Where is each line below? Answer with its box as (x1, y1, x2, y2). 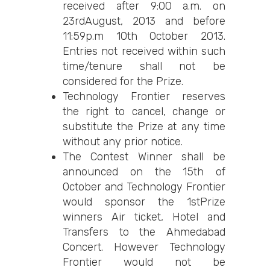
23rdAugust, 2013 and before (63, 14, 225, 28)
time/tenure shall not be (63, 60, 225, 73)
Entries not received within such (63, 45, 225, 58)
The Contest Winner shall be (63, 150, 225, 163)
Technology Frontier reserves (63, 90, 225, 103)
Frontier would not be (63, 256, 225, 269)
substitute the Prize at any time (63, 120, 225, 133)
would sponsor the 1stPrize (63, 195, 225, 209)
